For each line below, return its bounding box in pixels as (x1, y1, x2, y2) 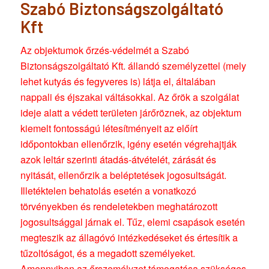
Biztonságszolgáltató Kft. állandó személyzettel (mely (20, 58, 246, 73)
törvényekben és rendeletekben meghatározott (20, 199, 217, 213)
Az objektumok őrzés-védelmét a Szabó (20, 43, 189, 57)
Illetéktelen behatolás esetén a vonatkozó (20, 183, 196, 198)
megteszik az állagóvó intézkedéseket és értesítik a (20, 230, 238, 244)
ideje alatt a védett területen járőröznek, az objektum (20, 105, 241, 119)
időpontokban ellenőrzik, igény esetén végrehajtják (20, 136, 237, 151)
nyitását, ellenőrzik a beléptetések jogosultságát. (20, 168, 226, 182)
